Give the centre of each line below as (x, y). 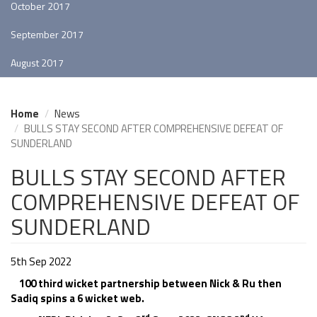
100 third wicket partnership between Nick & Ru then (146, 283)
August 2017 (37, 63)
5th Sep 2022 (41, 261)
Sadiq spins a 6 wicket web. (77, 298)
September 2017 (47, 34)
